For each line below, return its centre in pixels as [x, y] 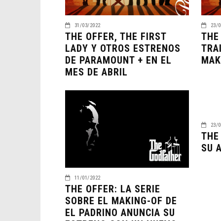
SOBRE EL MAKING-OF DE [121, 201]
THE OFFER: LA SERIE [113, 189]
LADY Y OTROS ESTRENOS [123, 48]
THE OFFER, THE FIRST [116, 36]
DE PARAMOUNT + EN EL [118, 60]
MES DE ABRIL [96, 72]
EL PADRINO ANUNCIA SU [120, 212]
